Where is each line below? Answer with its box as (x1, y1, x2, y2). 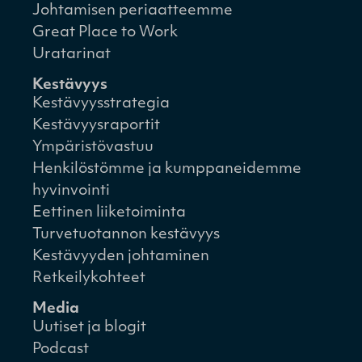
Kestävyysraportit (32, 117, 160, 133)
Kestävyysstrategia (32, 95, 170, 112)
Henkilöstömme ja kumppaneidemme (32, 161, 301, 177)
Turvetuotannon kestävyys (32, 226, 220, 242)
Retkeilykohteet (32, 270, 145, 286)
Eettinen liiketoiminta (32, 204, 186, 221)
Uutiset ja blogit (32, 319, 146, 335)
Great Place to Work (32, 24, 178, 40)
